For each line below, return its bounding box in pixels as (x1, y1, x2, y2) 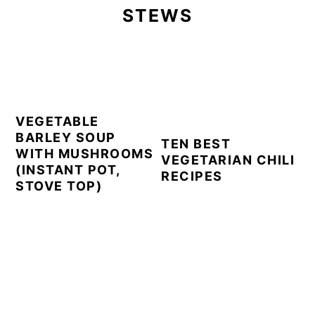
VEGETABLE (15, 113, 99, 129)
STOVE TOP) (15, 178, 103, 193)
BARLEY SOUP (15, 129, 116, 145)
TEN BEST (161, 136, 231, 151)
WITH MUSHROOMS (15, 146, 154, 161)
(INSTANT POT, (15, 162, 120, 177)
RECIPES (161, 168, 223, 184)
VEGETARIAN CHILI (161, 152, 295, 167)
